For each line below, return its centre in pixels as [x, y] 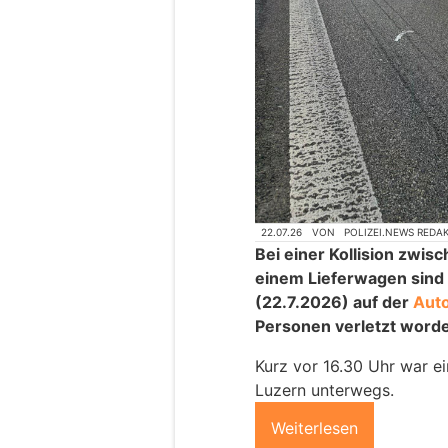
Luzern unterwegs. [324, 389]
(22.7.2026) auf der [334, 301]
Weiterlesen [314, 427]
